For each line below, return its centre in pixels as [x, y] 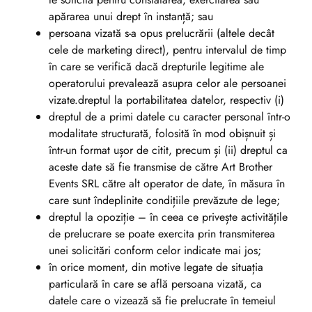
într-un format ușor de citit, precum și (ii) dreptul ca [168, 150]
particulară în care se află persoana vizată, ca [155, 284]
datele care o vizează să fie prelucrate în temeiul [162, 301]
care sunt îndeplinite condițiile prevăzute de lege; [164, 201]
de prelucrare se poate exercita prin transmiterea [162, 234]
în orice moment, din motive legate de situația [156, 267]
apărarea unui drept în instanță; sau [131, 17]
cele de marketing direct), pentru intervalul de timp [167, 50]
